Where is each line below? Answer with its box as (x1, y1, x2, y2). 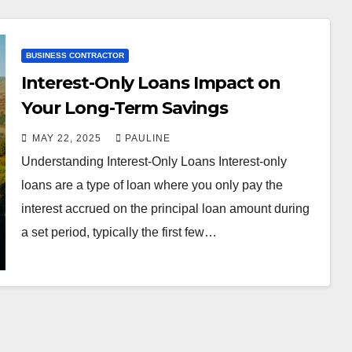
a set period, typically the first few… (20, 225, 217, 239)
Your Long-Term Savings (20, 97, 229, 119)
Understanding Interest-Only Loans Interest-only (20, 154, 287, 168)
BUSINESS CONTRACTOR (25, 50, 124, 60)
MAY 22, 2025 (31, 132, 104, 144)
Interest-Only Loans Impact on (20, 71, 280, 93)
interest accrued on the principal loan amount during (20, 201, 310, 215)
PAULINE (124, 132, 170, 144)
